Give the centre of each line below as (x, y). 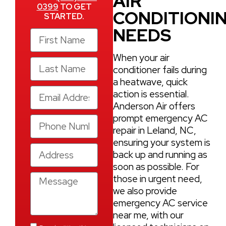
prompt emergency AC (160, 118)
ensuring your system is (162, 142)
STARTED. (64, 16)
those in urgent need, (158, 179)
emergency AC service (160, 203)
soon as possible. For (156, 166)
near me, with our (148, 215)
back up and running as (160, 154)
